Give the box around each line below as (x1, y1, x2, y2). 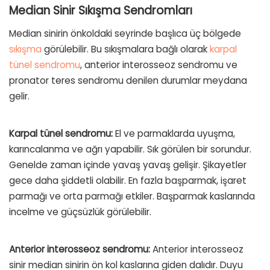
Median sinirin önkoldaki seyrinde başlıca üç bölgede (9, 27, 241, 40)
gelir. (9, 90, 30, 103)
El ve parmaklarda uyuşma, (113, 127, 235, 140)
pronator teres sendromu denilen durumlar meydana (9, 74, 247, 87)
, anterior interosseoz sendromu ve (80, 58, 237, 72)
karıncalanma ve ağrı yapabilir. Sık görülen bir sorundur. (9, 143, 251, 156)
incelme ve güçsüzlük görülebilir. (9, 206, 151, 219)
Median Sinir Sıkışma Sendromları (9, 2, 192, 19)
